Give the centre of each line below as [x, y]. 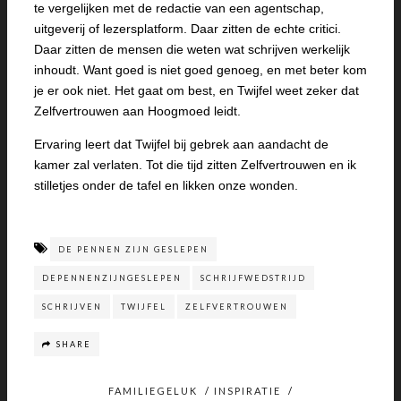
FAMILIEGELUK [153, 391]
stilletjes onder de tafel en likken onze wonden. [166, 185]
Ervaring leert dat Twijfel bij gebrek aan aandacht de [181, 144]
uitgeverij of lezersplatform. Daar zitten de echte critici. [188, 29]
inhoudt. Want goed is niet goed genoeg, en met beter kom [200, 70]
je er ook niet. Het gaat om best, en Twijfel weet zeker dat [196, 90]
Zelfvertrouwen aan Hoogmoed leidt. [137, 111]
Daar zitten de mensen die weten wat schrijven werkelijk [192, 49]
